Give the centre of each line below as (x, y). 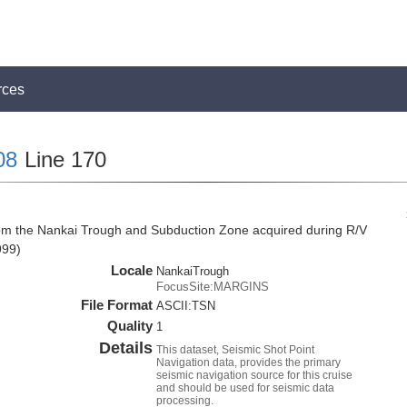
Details (126, 348)
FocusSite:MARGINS (213, 287)
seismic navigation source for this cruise (255, 375)
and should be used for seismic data (246, 388)
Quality (130, 326)
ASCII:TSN (186, 306)
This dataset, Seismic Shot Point (236, 350)
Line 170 (62, 159)
